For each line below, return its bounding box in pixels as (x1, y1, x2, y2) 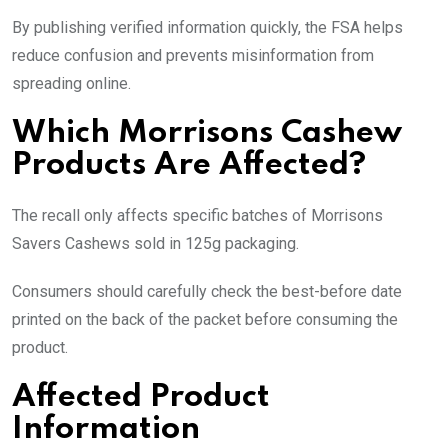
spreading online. (12, 74, 131, 94)
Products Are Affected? (12, 150, 366, 182)
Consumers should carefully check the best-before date (12, 282, 402, 302)
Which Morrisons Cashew (12, 118, 402, 150)
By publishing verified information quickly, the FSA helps (12, 18, 403, 38)
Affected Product (12, 382, 270, 414)
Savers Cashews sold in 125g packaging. (12, 234, 299, 254)
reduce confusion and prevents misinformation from (12, 46, 374, 66)
